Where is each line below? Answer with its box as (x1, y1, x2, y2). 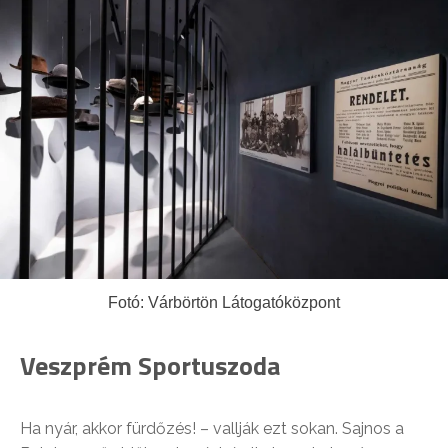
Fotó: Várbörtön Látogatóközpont (108, 294, 340, 312)
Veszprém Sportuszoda (20, 346, 280, 386)
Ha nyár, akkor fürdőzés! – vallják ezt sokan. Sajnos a (20, 419, 404, 439)
